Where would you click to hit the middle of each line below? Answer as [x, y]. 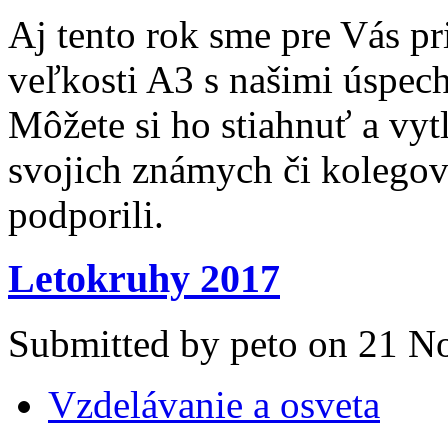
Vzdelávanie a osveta [214, 405]
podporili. [86, 214]
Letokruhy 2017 [144, 279]
